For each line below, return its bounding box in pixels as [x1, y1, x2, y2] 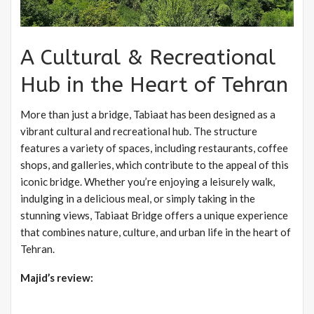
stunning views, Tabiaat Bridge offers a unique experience [20, 209, 288, 222]
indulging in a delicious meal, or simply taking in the [20, 192, 255, 205]
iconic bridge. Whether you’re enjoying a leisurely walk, [20, 175, 275, 189]
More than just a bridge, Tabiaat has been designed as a [20, 108, 275, 121]
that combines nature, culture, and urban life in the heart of [20, 226, 291, 239]
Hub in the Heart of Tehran [20, 72, 288, 98]
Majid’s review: [20, 271, 93, 285]
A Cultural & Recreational [20, 45, 275, 71]
